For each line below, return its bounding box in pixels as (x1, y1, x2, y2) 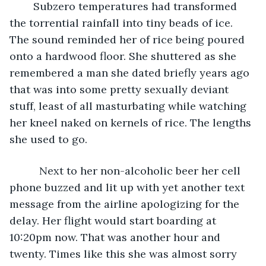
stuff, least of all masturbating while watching (9, 99, 249, 113)
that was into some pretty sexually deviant (9, 82, 232, 96)
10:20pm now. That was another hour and (9, 230, 223, 244)
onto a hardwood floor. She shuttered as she (9, 49, 239, 63)
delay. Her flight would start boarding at (9, 213, 219, 227)
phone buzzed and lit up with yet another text (9, 180, 248, 194)
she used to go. (9, 132, 90, 146)
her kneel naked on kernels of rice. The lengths (9, 115, 254, 129)
